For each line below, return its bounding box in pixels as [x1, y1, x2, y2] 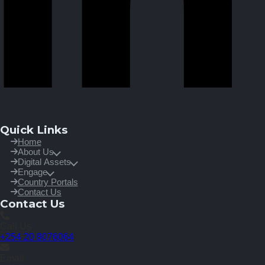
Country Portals [17, 177, 78, 187]
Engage [17, 167, 47, 177]
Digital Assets [17, 157, 71, 167]
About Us [17, 147, 54, 157]
